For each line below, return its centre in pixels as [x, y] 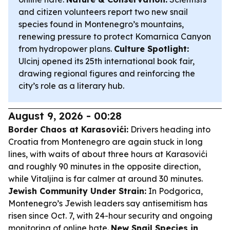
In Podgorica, [175, 191]
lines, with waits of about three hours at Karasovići [108, 154]
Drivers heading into [169, 129]
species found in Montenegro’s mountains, [101, 24]
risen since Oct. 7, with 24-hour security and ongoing [110, 216]
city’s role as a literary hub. [71, 86]
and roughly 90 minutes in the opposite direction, [104, 166]
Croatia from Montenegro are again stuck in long [106, 142]
